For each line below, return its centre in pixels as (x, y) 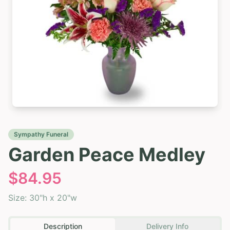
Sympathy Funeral (41, 134)
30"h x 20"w (53, 197)
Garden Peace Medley (107, 154)
